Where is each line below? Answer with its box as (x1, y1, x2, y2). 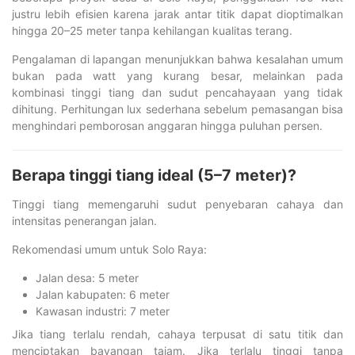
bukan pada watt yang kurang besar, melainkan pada (12, 68, 343, 82)
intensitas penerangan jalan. (12, 213, 157, 227)
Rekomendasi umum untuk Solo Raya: (12, 242, 207, 256)
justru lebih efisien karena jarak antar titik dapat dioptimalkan (12, 6, 343, 21)
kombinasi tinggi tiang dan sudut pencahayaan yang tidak (12, 85, 343, 99)
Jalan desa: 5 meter (36, 270, 139, 284)
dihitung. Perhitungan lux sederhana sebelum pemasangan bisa (12, 101, 343, 116)
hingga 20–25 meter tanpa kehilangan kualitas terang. (12, 23, 292, 37)
